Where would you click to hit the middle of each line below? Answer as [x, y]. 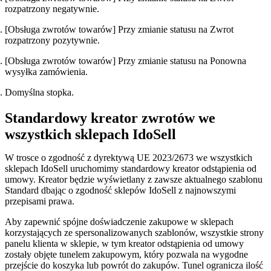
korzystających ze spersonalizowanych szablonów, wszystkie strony [134, 233]
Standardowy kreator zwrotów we [110, 118]
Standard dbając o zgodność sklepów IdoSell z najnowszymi [120, 191]
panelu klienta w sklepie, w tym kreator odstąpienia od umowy [124, 244]
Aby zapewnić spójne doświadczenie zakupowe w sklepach [119, 222]
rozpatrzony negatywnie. [53, 9]
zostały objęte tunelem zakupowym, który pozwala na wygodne [126, 255]
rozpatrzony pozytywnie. [54, 41]
